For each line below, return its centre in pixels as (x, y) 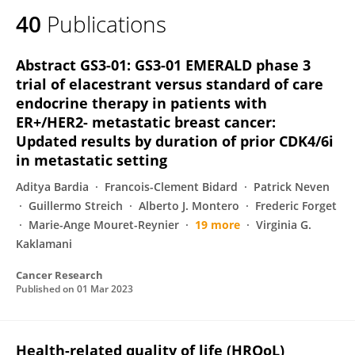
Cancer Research (59, 275)
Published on (46, 289)
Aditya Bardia (52, 187)
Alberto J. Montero (189, 206)
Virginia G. (284, 225)
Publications (107, 24)
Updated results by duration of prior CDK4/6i (175, 141)
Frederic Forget (296, 206)
